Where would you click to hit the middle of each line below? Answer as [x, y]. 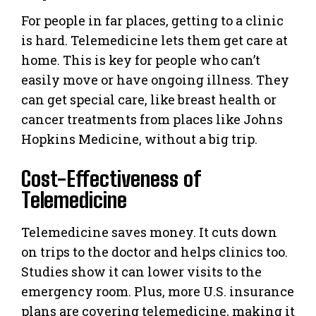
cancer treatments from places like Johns [152, 119]
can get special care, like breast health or [149, 99]
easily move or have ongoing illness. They [155, 79]
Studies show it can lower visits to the [141, 271]
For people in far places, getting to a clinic [152, 20]
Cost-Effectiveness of [111, 178]
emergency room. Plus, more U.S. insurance [158, 291]
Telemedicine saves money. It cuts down [149, 232]
